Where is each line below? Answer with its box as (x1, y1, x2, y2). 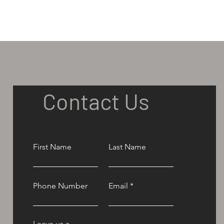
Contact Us (42, 87, 149, 114)
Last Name (108, 142, 146, 151)
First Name (32, 142, 71, 151)
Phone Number (32, 181, 87, 190)
